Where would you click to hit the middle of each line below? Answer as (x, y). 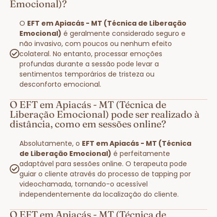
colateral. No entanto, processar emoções (91, 54)
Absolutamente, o (51, 143)
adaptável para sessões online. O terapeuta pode (103, 163)
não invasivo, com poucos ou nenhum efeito (96, 43)
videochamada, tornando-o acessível (84, 184)
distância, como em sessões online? (88, 124)
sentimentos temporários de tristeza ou (87, 74)
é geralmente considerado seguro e (124, 33)
